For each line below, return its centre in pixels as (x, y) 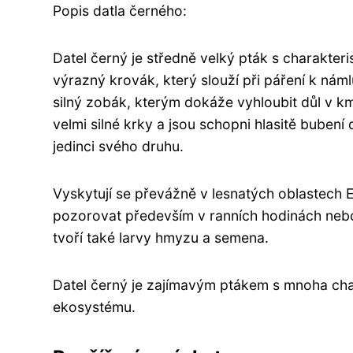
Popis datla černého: (120, 10)
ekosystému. (94, 307)
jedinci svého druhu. (118, 146)
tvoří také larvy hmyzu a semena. (161, 237)
